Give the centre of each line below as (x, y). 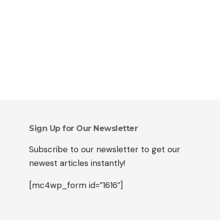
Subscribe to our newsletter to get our (105, 149)
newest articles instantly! (77, 163)
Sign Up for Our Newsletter (83, 128)
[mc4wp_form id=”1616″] (76, 185)
